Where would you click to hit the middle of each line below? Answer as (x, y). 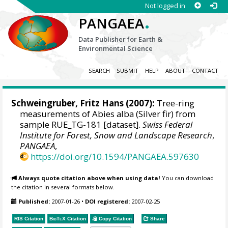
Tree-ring (175, 103)
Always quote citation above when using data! (90, 178)
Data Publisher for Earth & (121, 39)
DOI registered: (108, 202)
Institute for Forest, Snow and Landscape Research (116, 135)
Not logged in (165, 6)
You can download (187, 178)
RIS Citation (29, 218)
